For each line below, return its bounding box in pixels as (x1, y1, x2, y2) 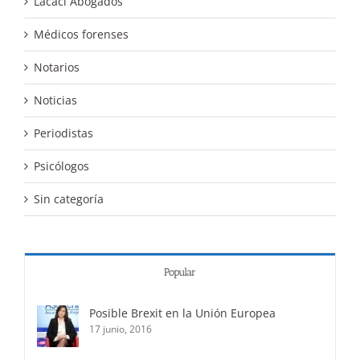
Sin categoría (34, 190, 104, 207)
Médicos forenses (34, 26, 129, 42)
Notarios (34, 59, 80, 75)
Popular (164, 265, 196, 278)
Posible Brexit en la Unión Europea (89, 305, 276, 321)
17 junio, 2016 (89, 321, 152, 336)
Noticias (34, 92, 77, 108)
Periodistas (34, 125, 93, 141)
